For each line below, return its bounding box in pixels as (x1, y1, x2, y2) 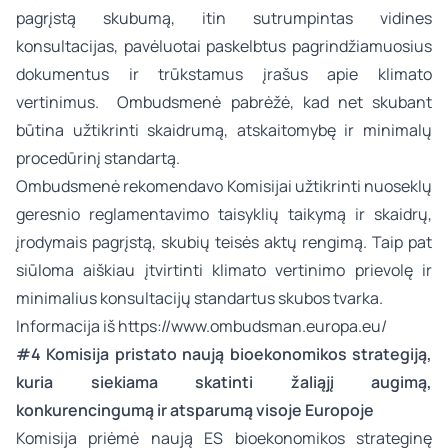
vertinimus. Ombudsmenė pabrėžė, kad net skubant (16, 91, 432, 113)
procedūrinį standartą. (16, 147, 180, 169)
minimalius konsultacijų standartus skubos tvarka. (16, 287, 383, 309)
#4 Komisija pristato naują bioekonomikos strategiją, (16, 343, 432, 365)
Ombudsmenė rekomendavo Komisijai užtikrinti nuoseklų (16, 175, 432, 197)
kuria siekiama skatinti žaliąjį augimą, (16, 371, 432, 393)
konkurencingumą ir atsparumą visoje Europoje (16, 399, 374, 421)
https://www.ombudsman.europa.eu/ (118, 315, 387, 337)
